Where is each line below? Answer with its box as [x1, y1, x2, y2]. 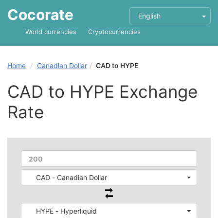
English [138, 12, 161, 20]
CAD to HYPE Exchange [7, 81, 198, 102]
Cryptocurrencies [88, 28, 141, 36]
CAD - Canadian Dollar [36, 173, 107, 182]
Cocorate [7, 6, 73, 23]
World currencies [25, 28, 76, 36]
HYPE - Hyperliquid [36, 207, 97, 215]
